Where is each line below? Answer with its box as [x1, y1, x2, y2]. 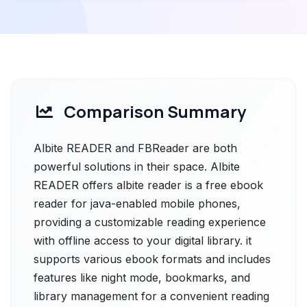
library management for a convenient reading [34, 289, 269, 303]
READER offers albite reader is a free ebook [34, 178, 263, 192]
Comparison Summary [64, 100, 246, 123]
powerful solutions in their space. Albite [34, 160, 240, 173]
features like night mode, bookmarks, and [34, 271, 250, 284]
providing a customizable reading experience [34, 215, 266, 229]
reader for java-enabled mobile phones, [34, 197, 241, 210]
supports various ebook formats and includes [34, 252, 271, 266]
